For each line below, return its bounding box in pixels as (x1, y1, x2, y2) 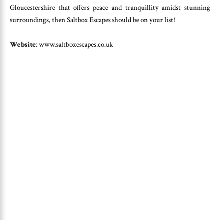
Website (10, 40, 36, 50)
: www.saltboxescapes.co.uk (36, 40, 113, 50)
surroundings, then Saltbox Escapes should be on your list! (10, 15, 175, 25)
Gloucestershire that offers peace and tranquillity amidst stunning (10, 2, 210, 12)
